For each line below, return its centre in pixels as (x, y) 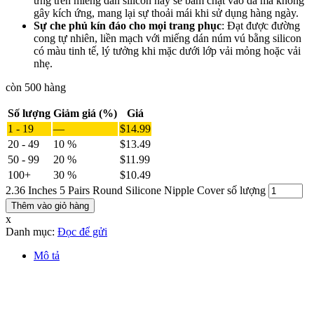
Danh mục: (32, 232)
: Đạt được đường (261, 26)
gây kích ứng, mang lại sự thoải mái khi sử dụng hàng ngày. (166, 13)
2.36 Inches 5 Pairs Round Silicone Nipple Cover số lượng (136, 191)
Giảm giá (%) (85, 114)
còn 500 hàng (36, 88)
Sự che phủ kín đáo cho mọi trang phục (128, 26)
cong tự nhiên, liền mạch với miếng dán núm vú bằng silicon (168, 39)
